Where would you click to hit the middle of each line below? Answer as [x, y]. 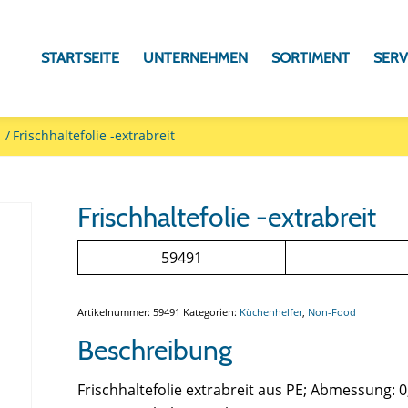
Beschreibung [155, 350]
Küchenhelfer [271, 312]
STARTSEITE [81, 58]
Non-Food [332, 312]
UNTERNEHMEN [196, 58]
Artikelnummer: [116, 312]
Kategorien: [212, 312]
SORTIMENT [311, 58]
